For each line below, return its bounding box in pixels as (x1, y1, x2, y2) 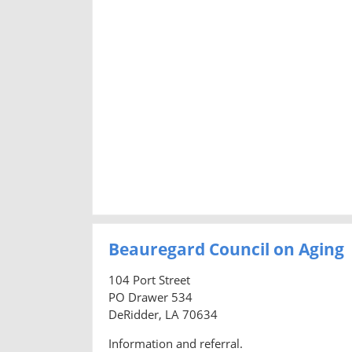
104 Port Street (108, 271, 190, 288)
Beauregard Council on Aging (108, 237, 344, 260)
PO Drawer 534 (108, 288, 192, 305)
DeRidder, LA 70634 (108, 306, 218, 322)
